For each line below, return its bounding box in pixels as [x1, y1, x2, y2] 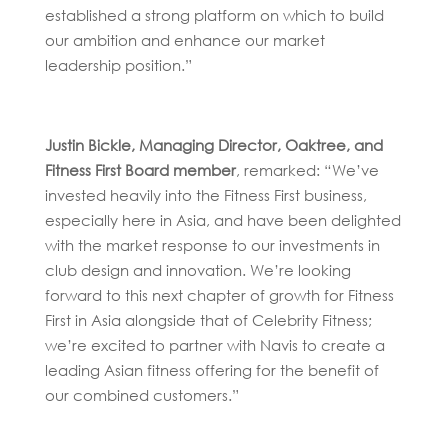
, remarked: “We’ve [235, 159, 379, 180]
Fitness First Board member [44, 159, 236, 180]
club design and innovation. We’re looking [44, 259, 351, 280]
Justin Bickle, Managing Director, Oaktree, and [44, 134, 383, 155]
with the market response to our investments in [44, 234, 380, 255]
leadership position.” [44, 54, 192, 75]
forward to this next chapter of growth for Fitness [44, 284, 394, 305]
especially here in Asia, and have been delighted [44, 209, 401, 230]
